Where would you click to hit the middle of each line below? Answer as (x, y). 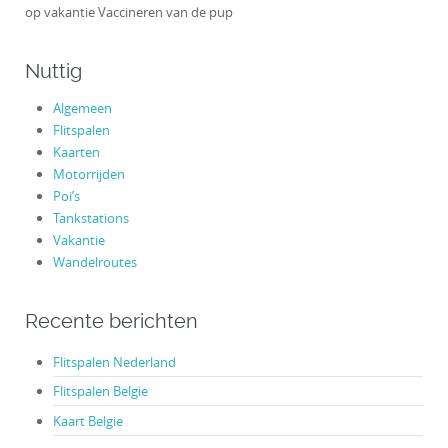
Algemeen (82, 108)
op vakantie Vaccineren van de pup (129, 11)
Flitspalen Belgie (100, 391)
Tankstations (90, 218)
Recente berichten (111, 322)
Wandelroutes (94, 262)
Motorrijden (88, 174)
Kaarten (76, 152)
